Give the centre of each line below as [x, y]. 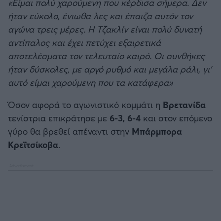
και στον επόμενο [176, 118]
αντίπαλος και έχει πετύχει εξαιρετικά [84, 42]
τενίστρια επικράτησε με [59, 118]
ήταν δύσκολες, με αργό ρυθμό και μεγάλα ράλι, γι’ [110, 69]
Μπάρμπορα [157, 131]
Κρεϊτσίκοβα [33, 144]
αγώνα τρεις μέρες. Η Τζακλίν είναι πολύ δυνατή [105, 29]
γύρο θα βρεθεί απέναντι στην [70, 131]
